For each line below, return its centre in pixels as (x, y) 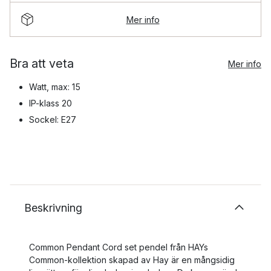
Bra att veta (42, 64)
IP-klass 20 (51, 103)
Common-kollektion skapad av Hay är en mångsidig (132, 260)
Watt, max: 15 (55, 87)
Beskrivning (53, 208)
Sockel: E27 (53, 119)
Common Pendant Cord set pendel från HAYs (119, 247)
